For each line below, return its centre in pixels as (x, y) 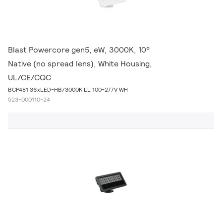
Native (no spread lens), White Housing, (80, 64)
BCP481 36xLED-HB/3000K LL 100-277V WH (68, 89)
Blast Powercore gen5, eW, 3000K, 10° (79, 50)
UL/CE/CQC (29, 78)
